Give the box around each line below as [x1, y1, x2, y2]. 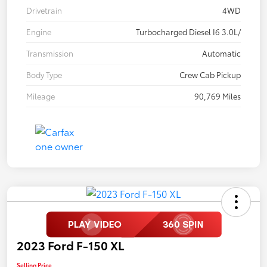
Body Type [26, 69, 62, 80]
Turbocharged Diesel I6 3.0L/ [136, 26, 241, 37]
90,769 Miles [194, 90, 241, 101]
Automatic [202, 47, 241, 58]
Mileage [26, 90, 55, 101]
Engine [26, 26, 51, 37]
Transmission [26, 47, 73, 58]
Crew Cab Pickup [179, 69, 241, 80]
